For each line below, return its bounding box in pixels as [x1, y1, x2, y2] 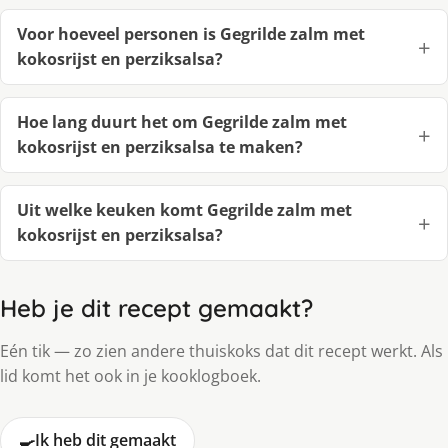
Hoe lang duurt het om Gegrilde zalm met [17, 111, 347, 134]
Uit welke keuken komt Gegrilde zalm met [17, 199, 352, 222]
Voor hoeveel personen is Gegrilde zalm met [17, 23, 365, 46]
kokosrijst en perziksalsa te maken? [17, 136, 303, 159]
